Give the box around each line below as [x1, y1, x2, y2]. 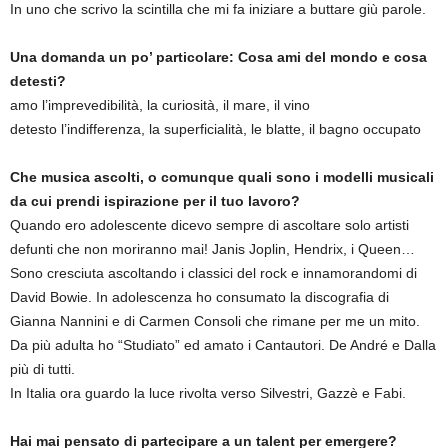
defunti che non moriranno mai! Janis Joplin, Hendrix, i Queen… [10, 241, 415, 257]
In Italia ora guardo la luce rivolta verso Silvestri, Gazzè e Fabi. [10, 385, 406, 401]
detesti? [10, 73, 66, 89]
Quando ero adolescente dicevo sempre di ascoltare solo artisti [10, 217, 409, 233]
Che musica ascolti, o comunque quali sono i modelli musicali [10, 169, 434, 185]
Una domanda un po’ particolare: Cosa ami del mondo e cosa [10, 49, 427, 65]
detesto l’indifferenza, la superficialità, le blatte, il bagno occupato [10, 121, 421, 137]
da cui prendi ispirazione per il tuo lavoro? [10, 193, 300, 209]
